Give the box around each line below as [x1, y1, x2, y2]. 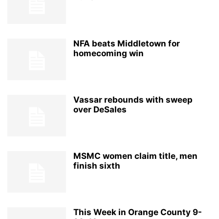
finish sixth [73, 161, 120, 171]
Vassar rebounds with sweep [73, 95, 193, 105]
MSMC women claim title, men [73, 151, 197, 161]
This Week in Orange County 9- [73, 207, 202, 217]
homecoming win [73, 48, 144, 58]
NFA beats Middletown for [73, 39, 180, 48]
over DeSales [73, 105, 127, 114]
